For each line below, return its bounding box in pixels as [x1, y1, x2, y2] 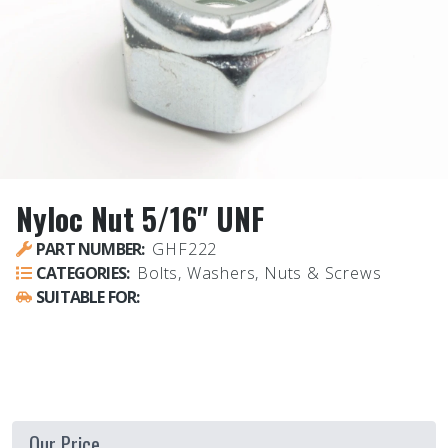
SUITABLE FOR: [36, 285, 140, 308]
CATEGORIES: [36, 261, 130, 284]
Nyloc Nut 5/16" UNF [16, 195, 264, 241]
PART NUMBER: [36, 237, 145, 260]
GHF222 [152, 237, 218, 260]
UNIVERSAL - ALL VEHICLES [24, 311, 166, 333]
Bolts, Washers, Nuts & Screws [137, 261, 382, 284]
